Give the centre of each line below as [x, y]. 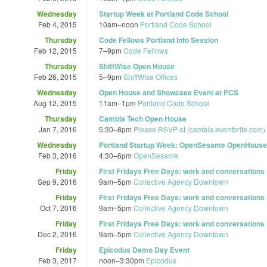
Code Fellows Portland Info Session [159, 40]
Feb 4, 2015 [58, 24]
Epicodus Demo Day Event [144, 249]
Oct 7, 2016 [58, 207]
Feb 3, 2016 [58, 155]
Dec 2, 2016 [57, 234]
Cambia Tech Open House [143, 118]
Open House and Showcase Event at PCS [169, 92]
